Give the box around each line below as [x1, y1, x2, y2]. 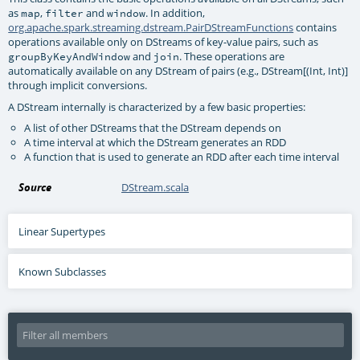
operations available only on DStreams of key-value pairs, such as [8, 34, 319, 49]
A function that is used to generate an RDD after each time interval [24, 149, 340, 165]
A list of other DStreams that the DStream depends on [24, 121, 282, 136]
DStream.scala [121, 179, 190, 194]
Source [18, 179, 52, 194]
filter [45, 6, 84, 19]
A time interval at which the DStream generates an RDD [24, 135, 287, 150]
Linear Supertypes [18, 223, 106, 239]
